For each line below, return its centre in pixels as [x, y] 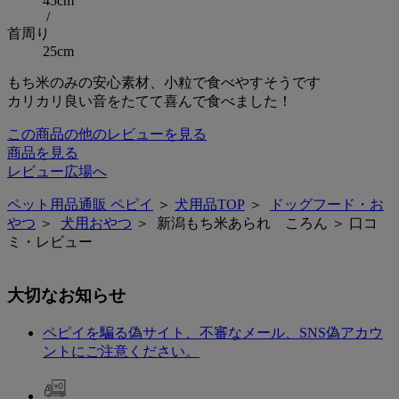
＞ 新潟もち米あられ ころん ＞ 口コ [255, 223]
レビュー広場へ [57, 171]
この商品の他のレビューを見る [107, 134]
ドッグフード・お [327, 204]
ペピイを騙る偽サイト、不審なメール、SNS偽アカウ [213, 332]
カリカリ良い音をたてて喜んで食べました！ [150, 101]
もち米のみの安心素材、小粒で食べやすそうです [164, 82]
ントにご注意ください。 [121, 351]
